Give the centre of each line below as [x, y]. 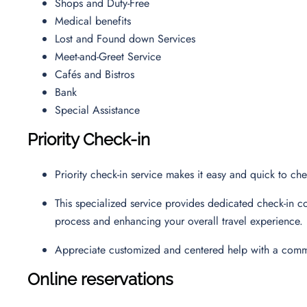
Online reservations [100, 279]
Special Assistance [99, 110]
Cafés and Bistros [98, 74]
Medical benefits [96, 21]
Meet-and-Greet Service [111, 56]
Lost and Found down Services [128, 38]
